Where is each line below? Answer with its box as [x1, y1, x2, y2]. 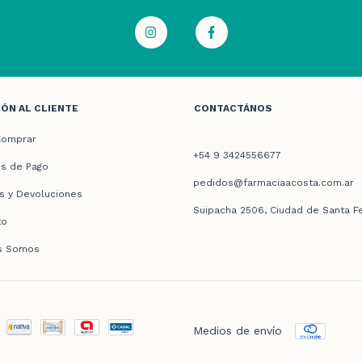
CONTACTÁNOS [194, 103, 272, 115]
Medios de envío [193, 324, 282, 338]
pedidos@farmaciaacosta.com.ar [193, 177, 354, 189]
